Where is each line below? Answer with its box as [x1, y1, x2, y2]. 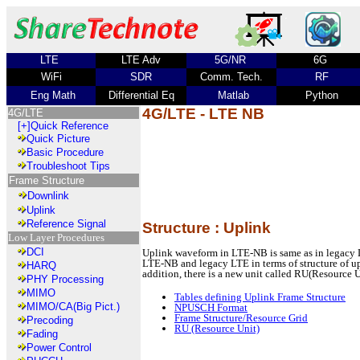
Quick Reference [31, 120, 108, 132]
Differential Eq [108, 89, 174, 101]
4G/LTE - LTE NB [142, 105, 264, 122]
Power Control [27, 342, 92, 354]
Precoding [27, 314, 73, 326]
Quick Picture [27, 133, 90, 145]
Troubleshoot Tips [27, 160, 110, 172]
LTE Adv [121, 54, 161, 66]
